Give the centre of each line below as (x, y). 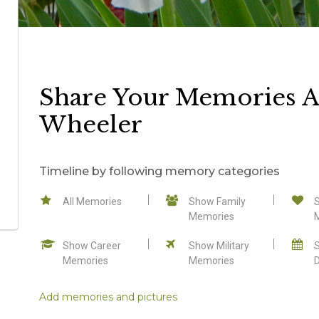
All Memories (92, 201)
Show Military (219, 245)
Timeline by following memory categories (159, 171)
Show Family (217, 201)
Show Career (91, 245)
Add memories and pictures (108, 297)
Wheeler (90, 124)
